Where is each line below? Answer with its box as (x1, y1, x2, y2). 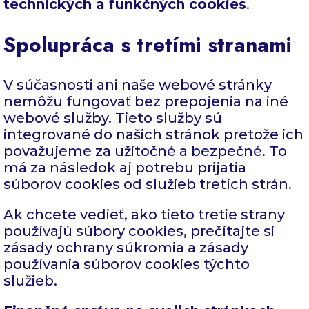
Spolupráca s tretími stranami (3, 30, 292, 60)
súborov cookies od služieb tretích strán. (3, 175, 292, 192)
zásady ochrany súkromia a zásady (3, 239, 248, 256)
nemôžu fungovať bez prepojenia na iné (3, 92, 288, 110)
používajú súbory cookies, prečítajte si (3, 222, 275, 239)
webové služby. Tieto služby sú (3, 109, 222, 126)
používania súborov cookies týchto (3, 255, 250, 272)
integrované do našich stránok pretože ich (3, 126, 303, 143)
